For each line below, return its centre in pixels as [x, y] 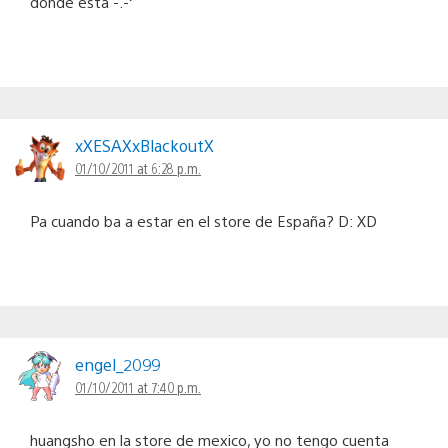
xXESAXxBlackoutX [144, 146]
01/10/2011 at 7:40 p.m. [138, 387]
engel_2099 [117, 365]
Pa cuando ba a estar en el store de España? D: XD [203, 221]
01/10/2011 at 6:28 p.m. [138, 168]
